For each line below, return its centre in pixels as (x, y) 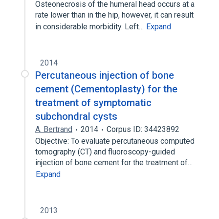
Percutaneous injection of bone (105, 75)
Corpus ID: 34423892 (143, 129)
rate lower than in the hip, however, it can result (114, 15)
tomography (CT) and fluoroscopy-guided (105, 152)
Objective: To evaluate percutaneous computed (115, 141)
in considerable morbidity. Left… (90, 27)
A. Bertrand (54, 129)
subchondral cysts (76, 116)
